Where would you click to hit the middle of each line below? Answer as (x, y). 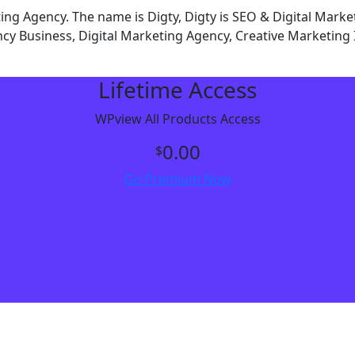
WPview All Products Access (177, 118)
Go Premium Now (177, 179)
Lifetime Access (177, 89)
